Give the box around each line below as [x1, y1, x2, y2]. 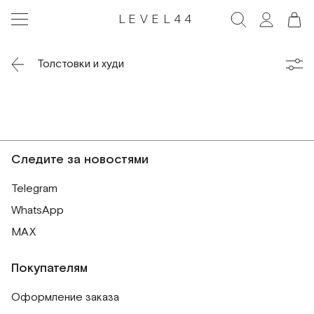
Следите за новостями [11, 151, 149, 168]
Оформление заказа [11, 290, 119, 305]
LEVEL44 [118, 11, 196, 27]
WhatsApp [11, 203, 64, 218]
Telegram [11, 182, 57, 196]
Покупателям [11, 260, 88, 276]
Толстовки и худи [37, 56, 124, 71]
